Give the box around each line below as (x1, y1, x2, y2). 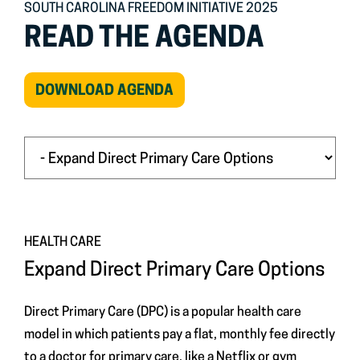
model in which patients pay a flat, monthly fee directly (24, 329, 335, 342)
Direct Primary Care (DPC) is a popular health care (24, 306, 301, 319)
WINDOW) (173, 131, 239, 146)
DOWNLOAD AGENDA (35, 84, 174, 99)
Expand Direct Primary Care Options (24, 261, 325, 280)
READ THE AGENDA (24, 26, 264, 54)
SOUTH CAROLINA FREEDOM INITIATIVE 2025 (24, 2, 278, 15)
